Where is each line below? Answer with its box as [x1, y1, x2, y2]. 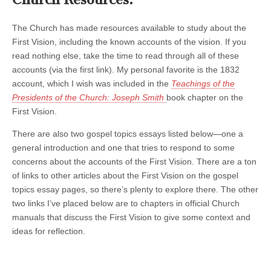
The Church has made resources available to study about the [12, 22, 246, 33]
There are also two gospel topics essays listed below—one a [12, 128, 243, 139]
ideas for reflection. [12, 226, 85, 236]
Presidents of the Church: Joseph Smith [12, 92, 166, 102]
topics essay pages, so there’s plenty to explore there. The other [12, 184, 258, 194]
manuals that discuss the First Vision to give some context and [12, 212, 250, 222]
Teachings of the [171, 78, 235, 88]
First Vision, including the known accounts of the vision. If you [12, 36, 246, 47]
